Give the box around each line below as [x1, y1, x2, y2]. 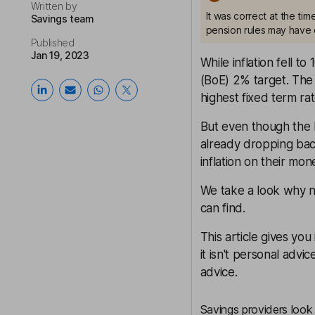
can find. [200, 201, 245, 215]
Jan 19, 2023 [30, 49, 89, 61]
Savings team [30, 13, 94, 25]
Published [30, 37, 75, 49]
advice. [200, 265, 238, 279]
